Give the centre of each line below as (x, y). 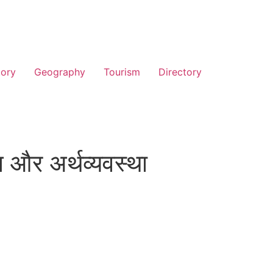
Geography (60, 72)
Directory (180, 72)
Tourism (122, 72)
